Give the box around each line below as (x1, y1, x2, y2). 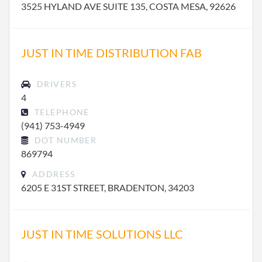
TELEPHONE (32, 107, 89, 117)
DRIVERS (34, 79, 77, 89)
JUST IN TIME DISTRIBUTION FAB (21, 46, 202, 60)
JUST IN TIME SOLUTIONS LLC (21, 227, 183, 241)
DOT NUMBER (32, 135, 97, 145)
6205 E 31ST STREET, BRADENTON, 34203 (21, 182, 194, 193)
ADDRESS (29, 169, 75, 179)
